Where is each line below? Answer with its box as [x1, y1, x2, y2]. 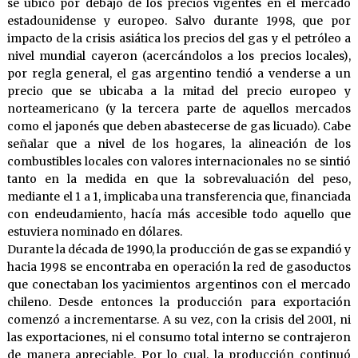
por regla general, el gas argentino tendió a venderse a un [6, 66, 352, 82]
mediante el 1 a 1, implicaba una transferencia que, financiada [6, 189, 352, 205]
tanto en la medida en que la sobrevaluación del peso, [6, 172, 352, 187]
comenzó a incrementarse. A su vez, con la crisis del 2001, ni [6, 312, 352, 328]
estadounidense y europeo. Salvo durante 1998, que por [6, 14, 352, 29]
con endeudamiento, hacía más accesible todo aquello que [6, 207, 352, 222]
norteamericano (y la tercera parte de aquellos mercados [6, 101, 352, 117]
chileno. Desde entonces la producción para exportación [6, 295, 352, 310]
